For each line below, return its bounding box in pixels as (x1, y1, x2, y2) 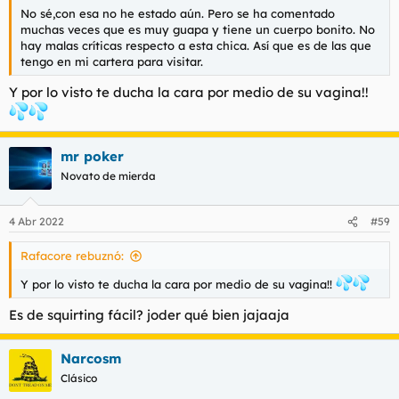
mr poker (61, 147, 124, 165)
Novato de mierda (61, 168, 156, 183)
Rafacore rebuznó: (20, 248, 124, 264)
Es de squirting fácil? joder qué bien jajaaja (9, 305, 289, 323)
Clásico (61, 370, 97, 385)
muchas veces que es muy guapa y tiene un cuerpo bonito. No (20, 22, 375, 37)
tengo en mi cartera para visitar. (20, 54, 203, 69)
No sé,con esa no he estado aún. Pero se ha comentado (20, 6, 335, 21)
